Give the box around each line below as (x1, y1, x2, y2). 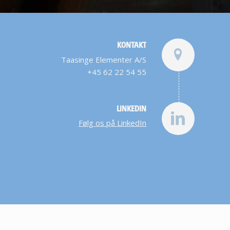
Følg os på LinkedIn (78, 118, 146, 128)
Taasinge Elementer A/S (61, 54, 146, 65)
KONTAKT (117, 40, 146, 49)
